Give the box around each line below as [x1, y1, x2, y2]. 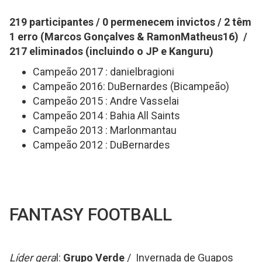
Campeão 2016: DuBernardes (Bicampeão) [33, 80, 229, 92]
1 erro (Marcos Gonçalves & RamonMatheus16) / [9, 30, 247, 43]
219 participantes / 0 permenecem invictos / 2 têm [9, 16, 251, 28]
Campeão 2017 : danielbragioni [33, 65, 177, 78]
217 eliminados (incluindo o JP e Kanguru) [9, 45, 213, 57]
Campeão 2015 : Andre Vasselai [33, 95, 179, 107]
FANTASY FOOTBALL [9, 204, 172, 225]
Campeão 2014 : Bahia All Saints [33, 109, 180, 122]
